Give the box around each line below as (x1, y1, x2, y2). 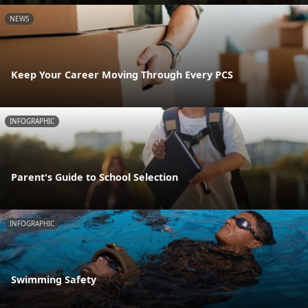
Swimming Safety (11, 272, 96, 286)
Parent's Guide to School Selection (11, 170, 178, 184)
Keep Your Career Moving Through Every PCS (11, 68, 233, 82)
